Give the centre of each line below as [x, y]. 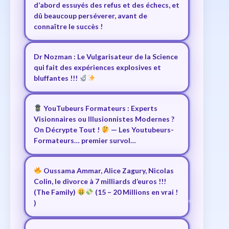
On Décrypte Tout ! [67, 130]
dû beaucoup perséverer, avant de [90, 16]
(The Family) [55, 192]
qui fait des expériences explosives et [97, 67]
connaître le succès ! [68, 27]
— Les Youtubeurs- [141, 130]
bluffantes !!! [56, 78]
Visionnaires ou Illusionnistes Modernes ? [104, 119]
